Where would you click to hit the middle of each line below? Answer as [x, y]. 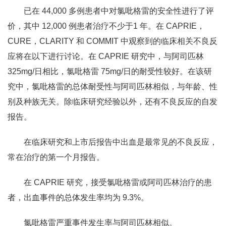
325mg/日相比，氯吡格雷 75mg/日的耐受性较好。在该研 [110, 71]
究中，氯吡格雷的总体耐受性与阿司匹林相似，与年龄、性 [112, 87]
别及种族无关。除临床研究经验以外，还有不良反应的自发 [112, 102]
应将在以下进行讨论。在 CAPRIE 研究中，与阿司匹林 [106, 56]
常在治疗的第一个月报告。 [56, 157]
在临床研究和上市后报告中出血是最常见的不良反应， [121, 142]
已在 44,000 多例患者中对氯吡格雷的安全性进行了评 [119, 11]
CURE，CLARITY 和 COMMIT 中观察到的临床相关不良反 [112, 41]
